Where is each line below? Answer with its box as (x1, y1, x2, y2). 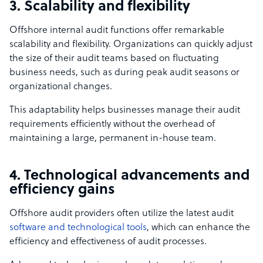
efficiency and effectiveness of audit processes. (9, 237, 209, 248)
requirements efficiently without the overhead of (9, 119, 215, 130)
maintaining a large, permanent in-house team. (9, 133, 216, 144)
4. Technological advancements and (9, 168, 249, 184)
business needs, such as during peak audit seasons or (9, 68, 240, 79)
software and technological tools (9, 222, 147, 234)
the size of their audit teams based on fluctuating (9, 53, 219, 65)
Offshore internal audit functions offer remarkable (9, 25, 224, 36)
